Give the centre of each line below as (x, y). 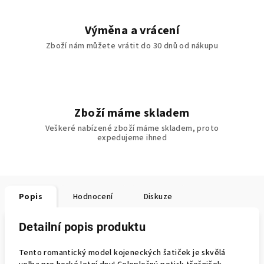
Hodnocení (93, 197)
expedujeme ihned (132, 138)
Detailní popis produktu (82, 227)
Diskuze (158, 197)
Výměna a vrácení (132, 31)
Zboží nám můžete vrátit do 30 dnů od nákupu (132, 46)
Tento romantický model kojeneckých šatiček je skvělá (122, 253)
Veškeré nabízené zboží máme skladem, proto (132, 128)
